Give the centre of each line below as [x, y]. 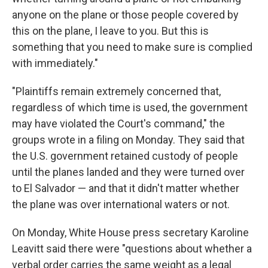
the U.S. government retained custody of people [125, 156]
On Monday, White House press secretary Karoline [130, 232]
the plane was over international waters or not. [121, 204]
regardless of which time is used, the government [130, 107]
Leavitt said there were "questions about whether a [132, 249]
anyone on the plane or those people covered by [125, 15]
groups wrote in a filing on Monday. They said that [128, 140]
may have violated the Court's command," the [118, 124]
